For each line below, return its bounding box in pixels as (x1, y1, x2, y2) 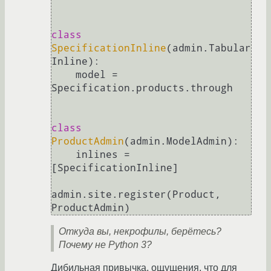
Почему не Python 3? (59, 240, 152, 250)
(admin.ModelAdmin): (124, 135, 239, 148)
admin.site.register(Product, (51, 189, 221, 201)
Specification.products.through (51, 82, 233, 94)
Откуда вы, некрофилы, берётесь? (59, 226, 221, 237)
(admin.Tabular (166, 42, 251, 54)
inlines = (51, 149, 76, 161)
